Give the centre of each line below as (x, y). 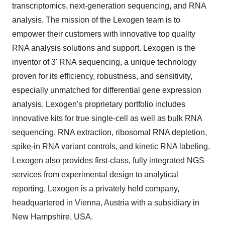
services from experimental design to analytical (95, 175)
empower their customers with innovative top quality (104, 34)
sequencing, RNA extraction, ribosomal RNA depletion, (109, 132)
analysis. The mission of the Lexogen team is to (96, 20)
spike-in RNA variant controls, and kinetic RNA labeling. (111, 146)
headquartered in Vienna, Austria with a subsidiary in (106, 203)
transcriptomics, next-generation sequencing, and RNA (109, 6)
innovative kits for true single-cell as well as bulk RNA (107, 118)
